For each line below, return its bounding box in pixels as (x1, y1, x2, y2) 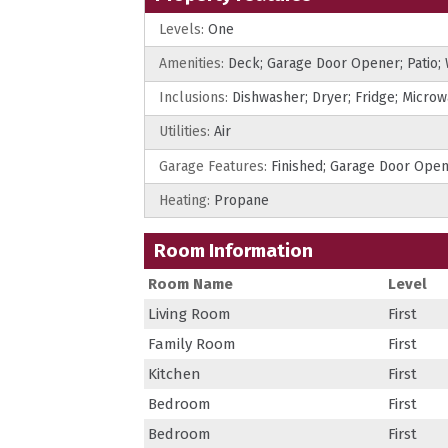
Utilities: (159, 123, 214, 141)
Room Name (148, 275, 233, 294)
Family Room (148, 335, 236, 354)
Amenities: (159, 54, 228, 72)
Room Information (154, 239, 313, 263)
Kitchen (148, 365, 201, 384)
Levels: (159, 20, 208, 38)
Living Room (148, 305, 231, 324)
